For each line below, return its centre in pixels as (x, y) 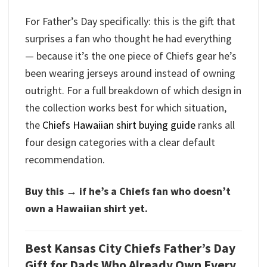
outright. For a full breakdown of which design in (133, 91)
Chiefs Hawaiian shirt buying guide (119, 125)
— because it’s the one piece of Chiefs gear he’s (131, 56)
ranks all (215, 125)
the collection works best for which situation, (126, 108)
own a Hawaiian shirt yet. (86, 208)
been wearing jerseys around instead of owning (130, 73)
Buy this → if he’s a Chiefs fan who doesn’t (128, 191)
